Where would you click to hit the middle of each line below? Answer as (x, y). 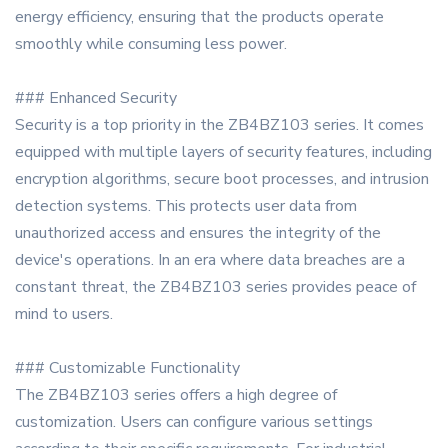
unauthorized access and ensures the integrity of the (198, 233)
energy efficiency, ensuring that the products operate (199, 17)
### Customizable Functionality (127, 368)
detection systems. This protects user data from (186, 206)
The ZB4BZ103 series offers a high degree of (176, 395)
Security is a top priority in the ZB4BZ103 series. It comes (219, 125)
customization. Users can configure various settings (194, 422)
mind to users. (64, 314)
